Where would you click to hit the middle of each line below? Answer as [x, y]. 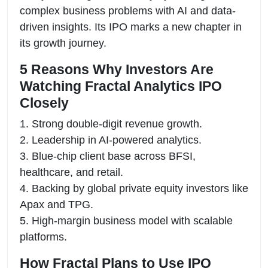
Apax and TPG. [57, 204]
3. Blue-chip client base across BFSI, [108, 156]
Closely [44, 103]
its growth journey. [63, 43]
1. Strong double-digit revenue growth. [111, 124]
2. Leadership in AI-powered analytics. [111, 140]
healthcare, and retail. [71, 172]
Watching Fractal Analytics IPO [121, 86]
